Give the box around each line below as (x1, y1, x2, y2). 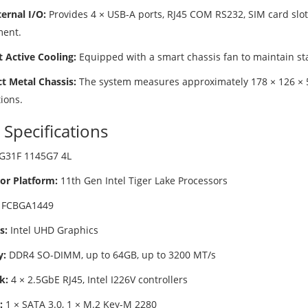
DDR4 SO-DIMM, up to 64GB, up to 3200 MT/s (5, 248, 216, 261)
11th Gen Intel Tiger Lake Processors (57, 174, 228, 187)
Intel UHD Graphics (7, 223, 98, 236)
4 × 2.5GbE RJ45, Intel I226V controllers (8, 273, 188, 286)
